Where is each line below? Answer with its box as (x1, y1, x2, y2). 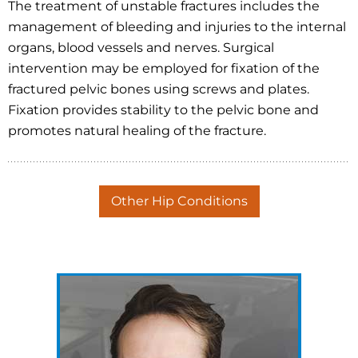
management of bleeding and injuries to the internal (8, 18, 346, 34)
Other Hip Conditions (110, 193, 248, 209)
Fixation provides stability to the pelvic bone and (8, 101, 319, 117)
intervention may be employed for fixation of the (8, 60, 320, 76)
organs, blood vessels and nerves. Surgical (8, 39, 274, 55)
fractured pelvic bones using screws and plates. (8, 81, 309, 97)
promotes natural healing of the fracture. (8, 122, 266, 138)
